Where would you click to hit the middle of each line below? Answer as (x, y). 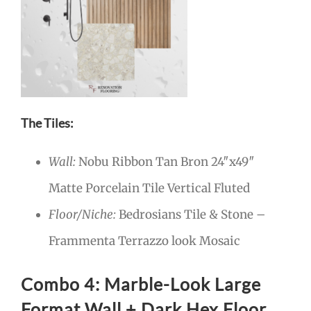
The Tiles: (47, 123)
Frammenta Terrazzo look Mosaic (144, 241)
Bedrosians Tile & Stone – (191, 215)
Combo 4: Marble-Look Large (141, 284)
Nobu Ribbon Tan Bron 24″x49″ (165, 162)
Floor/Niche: (82, 215)
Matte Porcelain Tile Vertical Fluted (149, 188)
